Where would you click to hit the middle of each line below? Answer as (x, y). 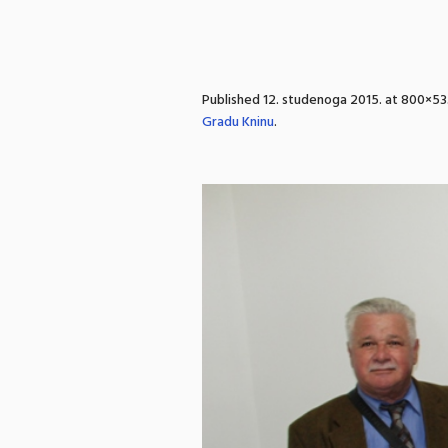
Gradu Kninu (238, 122)
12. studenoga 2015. (322, 100)
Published (232, 100)
